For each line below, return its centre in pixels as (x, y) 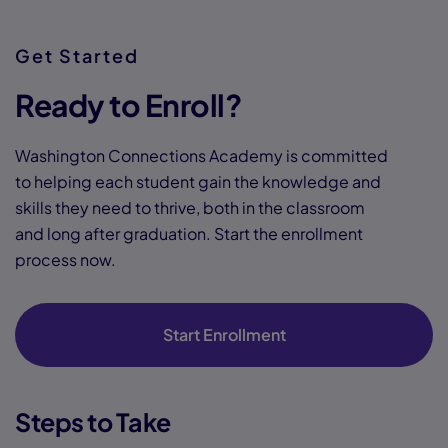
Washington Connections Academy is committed (201, 155)
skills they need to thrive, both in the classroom (190, 207)
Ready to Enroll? (128, 105)
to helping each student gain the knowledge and (198, 181)
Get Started (77, 55)
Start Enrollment (224, 334)
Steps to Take (93, 422)
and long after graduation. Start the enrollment (189, 233)
